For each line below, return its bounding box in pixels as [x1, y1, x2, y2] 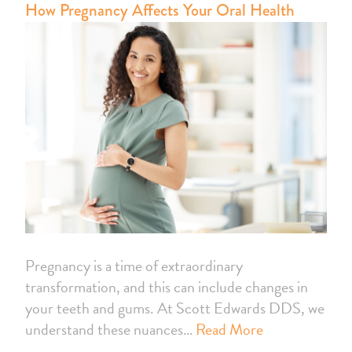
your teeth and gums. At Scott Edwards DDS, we [25, 296, 324, 321]
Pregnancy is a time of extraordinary [25, 254, 243, 278]
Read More [196, 317, 263, 342]
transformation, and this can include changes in [25, 275, 308, 299]
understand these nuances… [25, 317, 196, 342]
